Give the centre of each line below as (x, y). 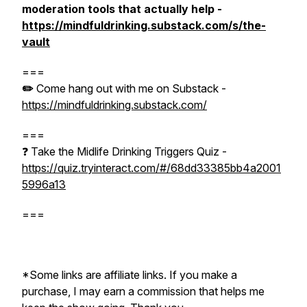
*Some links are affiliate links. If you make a (130, 275)
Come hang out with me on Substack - (131, 88)
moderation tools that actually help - (122, 9)
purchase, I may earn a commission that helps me (143, 291)
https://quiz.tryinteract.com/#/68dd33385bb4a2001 (151, 168)
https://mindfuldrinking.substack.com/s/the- (144, 25)
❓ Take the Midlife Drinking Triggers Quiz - (124, 151)
